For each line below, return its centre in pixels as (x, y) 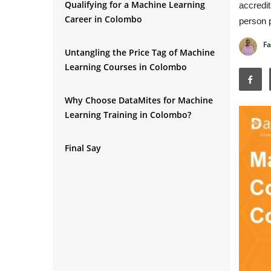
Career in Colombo (103, 19)
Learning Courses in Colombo (126, 67)
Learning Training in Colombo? (128, 115)
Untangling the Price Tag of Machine (140, 52)
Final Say (83, 148)
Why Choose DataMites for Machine (139, 100)
